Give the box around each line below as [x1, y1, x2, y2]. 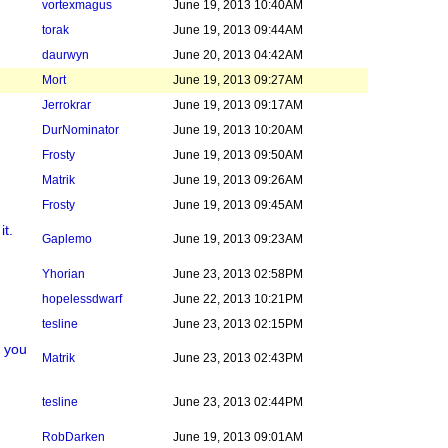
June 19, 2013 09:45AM [173, 198, 303, 212]
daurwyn [42, 48, 89, 62]
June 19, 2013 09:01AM [173, 430, 303, 444]
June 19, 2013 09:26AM [173, 173, 303, 187]
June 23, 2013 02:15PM [173, 317, 303, 331]
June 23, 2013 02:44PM [173, 395, 303, 409]
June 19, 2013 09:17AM [173, 98, 303, 112]
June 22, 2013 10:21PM [173, 292, 303, 306]
